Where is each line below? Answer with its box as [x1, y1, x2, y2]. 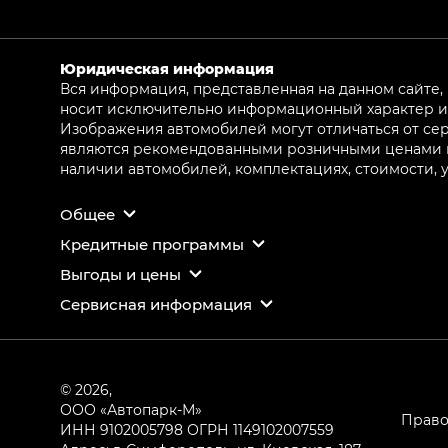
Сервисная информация [60, 293, 252, 314]
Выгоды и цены [60, 263, 181, 284]
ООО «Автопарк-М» [60, 400, 202, 419]
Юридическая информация [60, 59, 274, 78]
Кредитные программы [60, 233, 244, 254]
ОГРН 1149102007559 [187, 420, 334, 439]
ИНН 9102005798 [60, 420, 187, 439]
